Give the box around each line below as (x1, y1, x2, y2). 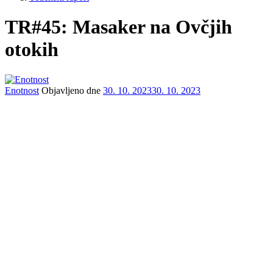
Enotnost (5, 85, 39, 96)
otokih (5, 38, 58, 61)
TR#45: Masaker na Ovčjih (5, 16, 232, 38)
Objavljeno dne (41, 85, 103, 96)
